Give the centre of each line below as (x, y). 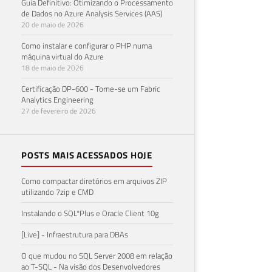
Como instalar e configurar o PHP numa (87, 45)
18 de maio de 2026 (53, 67)
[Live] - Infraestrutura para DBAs (75, 234)
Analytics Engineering (57, 99)
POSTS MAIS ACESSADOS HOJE (87, 155)
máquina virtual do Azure (63, 56)
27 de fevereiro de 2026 (59, 110)
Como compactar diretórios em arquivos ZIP (94, 181)
